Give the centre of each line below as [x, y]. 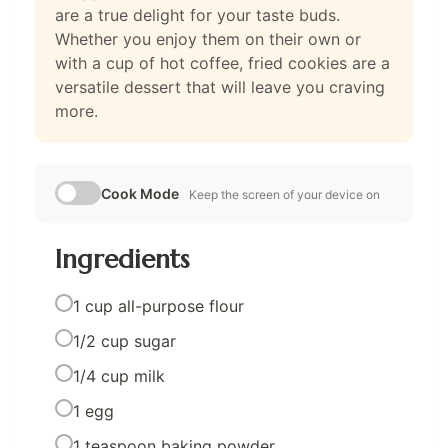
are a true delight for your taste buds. [197, 14]
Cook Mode [140, 193]
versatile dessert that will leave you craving [220, 86]
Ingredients [122, 258]
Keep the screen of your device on [284, 194]
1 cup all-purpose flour [158, 305]
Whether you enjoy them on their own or [208, 38]
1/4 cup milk [119, 375]
